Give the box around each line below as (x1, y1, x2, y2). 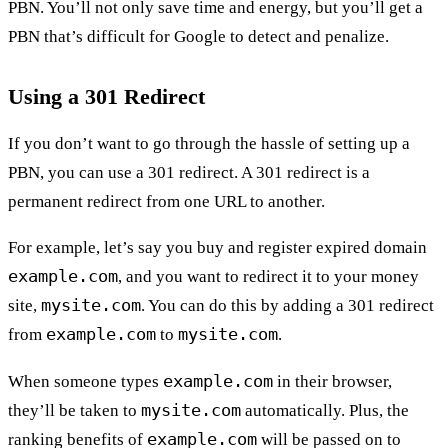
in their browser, (273, 371, 392, 391)
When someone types (8, 371, 163, 391)
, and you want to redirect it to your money (118, 267, 419, 287)
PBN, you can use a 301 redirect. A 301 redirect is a (8, 162, 370, 182)
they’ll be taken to (8, 400, 141, 420)
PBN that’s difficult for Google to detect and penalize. (8, 27, 389, 47)
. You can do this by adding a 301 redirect (141, 296, 434, 316)
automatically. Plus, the (241, 400, 409, 420)
